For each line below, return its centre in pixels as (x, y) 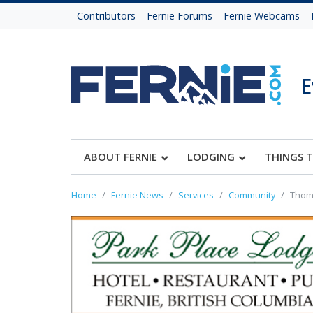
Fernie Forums (180, 16)
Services (196, 195)
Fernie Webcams (262, 16)
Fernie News (137, 195)
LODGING (211, 156)
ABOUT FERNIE (121, 156)
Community (252, 195)
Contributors (106, 16)
